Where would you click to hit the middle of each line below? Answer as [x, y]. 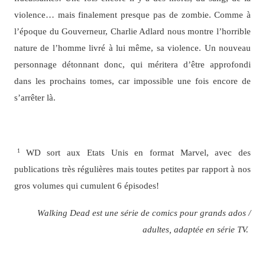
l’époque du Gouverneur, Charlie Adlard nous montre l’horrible [132, 31]
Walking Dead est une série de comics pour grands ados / [144, 213]
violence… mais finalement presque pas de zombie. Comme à [132, 15]
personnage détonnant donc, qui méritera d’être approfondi [132, 64]
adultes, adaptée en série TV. [197, 230]
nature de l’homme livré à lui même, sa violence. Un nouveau [132, 48]
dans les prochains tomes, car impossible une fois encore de [132, 81]
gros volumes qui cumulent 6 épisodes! [86, 185]
